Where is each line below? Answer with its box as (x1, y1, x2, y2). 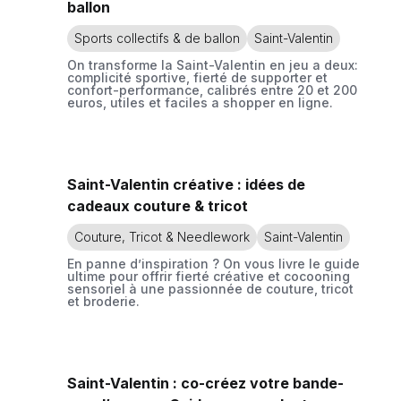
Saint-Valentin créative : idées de (67, 175, 305, 193)
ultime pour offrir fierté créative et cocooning (67, 269, 350, 284)
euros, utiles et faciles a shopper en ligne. (67, 95, 333, 110)
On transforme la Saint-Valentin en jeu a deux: (67, 57, 358, 73)
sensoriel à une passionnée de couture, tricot (67, 281, 354, 296)
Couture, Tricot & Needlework (74, 229, 250, 244)
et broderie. (67, 294, 140, 309)
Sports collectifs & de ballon (74, 30, 240, 46)
